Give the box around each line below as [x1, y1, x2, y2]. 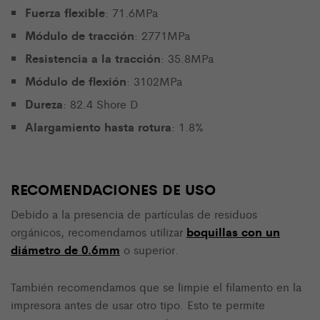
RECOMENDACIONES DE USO [11, 178, 216, 199]
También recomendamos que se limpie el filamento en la [11, 278, 301, 295]
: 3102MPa [126, 73, 182, 90]
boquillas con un [186, 222, 280, 240]
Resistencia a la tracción [25, 49, 161, 67]
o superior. [120, 241, 179, 258]
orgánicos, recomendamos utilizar [11, 223, 186, 240]
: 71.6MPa [105, 4, 158, 21]
